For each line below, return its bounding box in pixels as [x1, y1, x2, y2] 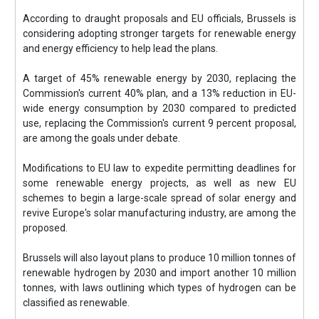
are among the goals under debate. [23, 132, 181, 144]
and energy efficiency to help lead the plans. [23, 43, 219, 54]
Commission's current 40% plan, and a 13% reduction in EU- [23, 88, 296, 99]
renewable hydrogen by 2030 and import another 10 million [23, 267, 296, 278]
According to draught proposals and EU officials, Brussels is [23, 13, 296, 24]
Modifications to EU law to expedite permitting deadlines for [23, 162, 296, 174]
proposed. [23, 222, 68, 234]
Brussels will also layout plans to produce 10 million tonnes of [23, 252, 296, 263]
